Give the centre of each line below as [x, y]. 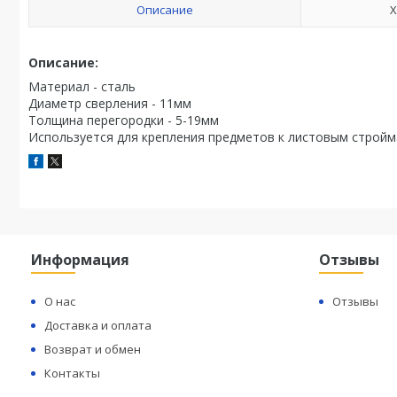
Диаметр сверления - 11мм [110, 103]
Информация [81, 260]
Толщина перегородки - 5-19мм [124, 120]
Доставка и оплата [98, 325]
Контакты [73, 373]
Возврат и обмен [93, 349]
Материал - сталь [82, 86]
